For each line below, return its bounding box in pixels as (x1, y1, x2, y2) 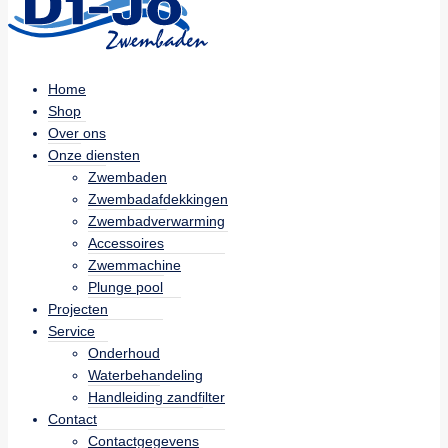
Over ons (48, 124, 106, 141)
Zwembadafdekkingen (88, 190, 228, 207)
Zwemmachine (88, 256, 181, 273)
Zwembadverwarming (88, 212, 225, 229)
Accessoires (88, 234, 164, 251)
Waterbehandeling (88, 366, 203, 383)
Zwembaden (88, 168, 167, 185)
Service (48, 322, 95, 339)
